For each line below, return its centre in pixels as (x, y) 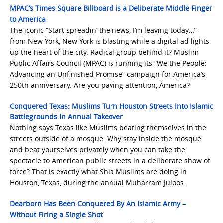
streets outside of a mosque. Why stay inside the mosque (106, 139)
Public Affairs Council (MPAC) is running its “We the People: (108, 63)
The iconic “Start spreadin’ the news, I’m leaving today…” (103, 30)
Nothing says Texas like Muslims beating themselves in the (108, 128)
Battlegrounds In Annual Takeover (66, 117)
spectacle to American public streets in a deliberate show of (110, 161)
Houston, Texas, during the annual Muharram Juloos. (98, 182)
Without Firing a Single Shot (56, 214)
